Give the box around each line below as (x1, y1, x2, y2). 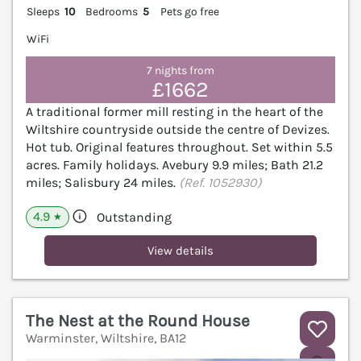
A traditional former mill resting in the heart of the (26, 103, 323, 119)
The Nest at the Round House (26, 310, 250, 330)
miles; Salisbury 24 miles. (26, 174, 179, 190)
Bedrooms (85, 5, 139, 19)
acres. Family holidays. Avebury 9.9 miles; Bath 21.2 (26, 156, 323, 172)
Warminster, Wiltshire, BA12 (26, 330, 186, 346)
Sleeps (27, 5, 60, 19)
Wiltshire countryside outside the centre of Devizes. (26, 121, 330, 137)
